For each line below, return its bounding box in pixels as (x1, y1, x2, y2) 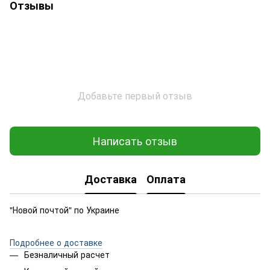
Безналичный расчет (24, 248, 110, 260)
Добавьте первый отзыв (78, 88, 192, 102)
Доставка (84, 171, 137, 187)
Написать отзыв (93, 133, 177, 149)
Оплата (146, 171, 186, 187)
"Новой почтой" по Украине (10, 203, 122, 216)
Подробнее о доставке (10, 236, 102, 248)
